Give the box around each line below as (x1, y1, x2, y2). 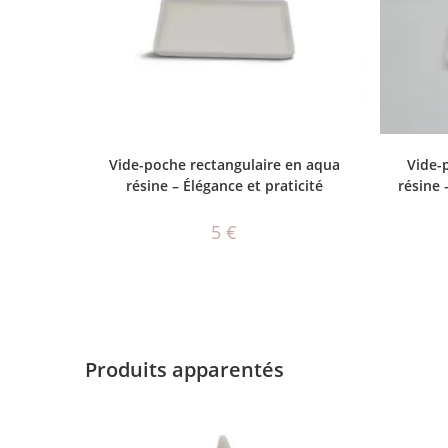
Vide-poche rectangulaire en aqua (108, 155, 340, 175)
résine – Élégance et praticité (125, 176, 323, 196)
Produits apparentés (85, 355, 285, 383)
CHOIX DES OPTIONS (156, 145, 292, 163)
